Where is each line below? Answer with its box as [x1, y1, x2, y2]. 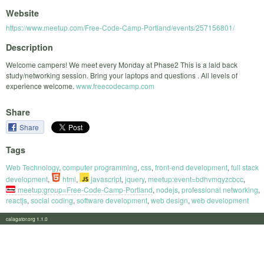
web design [151, 194, 188, 205]
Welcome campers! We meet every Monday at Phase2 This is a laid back [6, 59, 237, 70]
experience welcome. [6, 80, 76, 91]
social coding [31, 194, 73, 205]
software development [77, 194, 147, 205]
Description [6, 41, 53, 53]
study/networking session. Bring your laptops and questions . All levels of [6, 70, 237, 80]
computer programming [62, 161, 137, 172]
